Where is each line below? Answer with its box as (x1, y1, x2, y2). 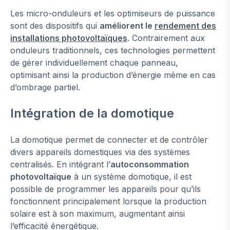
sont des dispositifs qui (10, 21, 100, 31)
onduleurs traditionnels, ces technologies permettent (10, 45, 215, 56)
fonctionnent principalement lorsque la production (10, 196, 206, 207)
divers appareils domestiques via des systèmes (10, 147, 190, 158)
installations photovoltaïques (10, 33, 127, 44)
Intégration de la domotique (10, 106, 174, 121)
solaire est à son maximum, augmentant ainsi (10, 208, 185, 219)
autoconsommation (110, 159, 189, 170)
